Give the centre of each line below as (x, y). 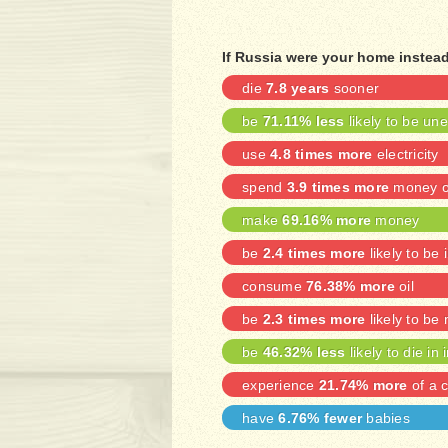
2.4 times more (314, 253)
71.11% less (303, 121)
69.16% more (326, 220)
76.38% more (350, 286)
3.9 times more (337, 187)
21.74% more (363, 385)
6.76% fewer (320, 418)
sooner (354, 88)
